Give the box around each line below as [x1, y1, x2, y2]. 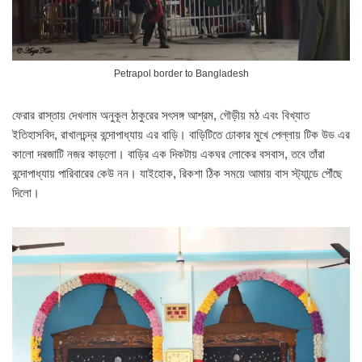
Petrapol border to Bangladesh [113, 67, 249, 79]
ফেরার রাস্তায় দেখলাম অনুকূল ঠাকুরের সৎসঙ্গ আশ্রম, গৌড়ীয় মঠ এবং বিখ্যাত [12, 107, 309, 122]
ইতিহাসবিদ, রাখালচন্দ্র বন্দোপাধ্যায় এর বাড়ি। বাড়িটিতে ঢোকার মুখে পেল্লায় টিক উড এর [12, 127, 350, 141]
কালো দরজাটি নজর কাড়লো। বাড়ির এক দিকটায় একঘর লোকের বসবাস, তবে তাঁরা [12, 146, 325, 161]
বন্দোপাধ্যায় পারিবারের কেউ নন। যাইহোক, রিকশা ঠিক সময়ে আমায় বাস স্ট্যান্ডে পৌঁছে [12, 166, 343, 180]
